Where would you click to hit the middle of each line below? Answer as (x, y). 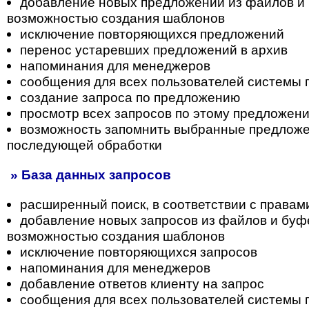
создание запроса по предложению (130, 97)
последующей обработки (84, 145)
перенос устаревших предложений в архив (154, 50)
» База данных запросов (89, 175)
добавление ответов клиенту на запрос (142, 283)
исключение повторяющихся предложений (152, 34)
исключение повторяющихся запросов (139, 252)
